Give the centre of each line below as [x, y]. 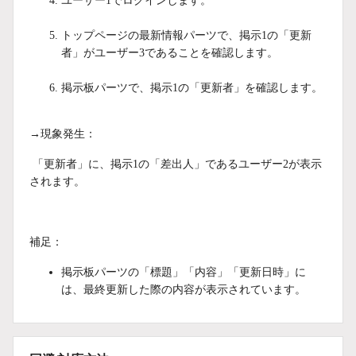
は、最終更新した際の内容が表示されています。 [184, 289]
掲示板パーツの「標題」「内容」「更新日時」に [184, 272]
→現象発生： [63, 133]
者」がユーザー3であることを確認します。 [170, 52]
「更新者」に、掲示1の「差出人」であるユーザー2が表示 [176, 164]
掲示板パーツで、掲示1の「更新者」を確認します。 [192, 87]
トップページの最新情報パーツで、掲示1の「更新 [186, 35]
